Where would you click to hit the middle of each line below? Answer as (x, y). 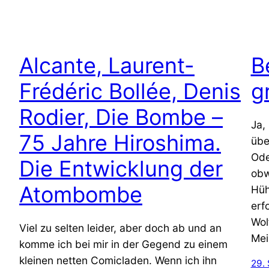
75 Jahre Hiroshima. (120, 143)
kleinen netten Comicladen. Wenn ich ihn (118, 260)
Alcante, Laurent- (107, 65)
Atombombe (81, 194)
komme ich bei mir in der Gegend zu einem (123, 244)
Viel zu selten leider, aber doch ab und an (120, 228)
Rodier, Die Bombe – (121, 117)
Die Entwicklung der (121, 168)
